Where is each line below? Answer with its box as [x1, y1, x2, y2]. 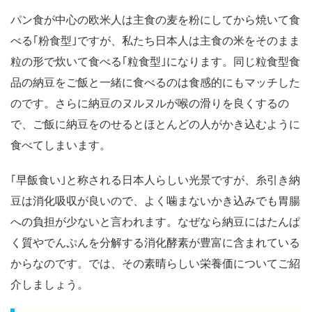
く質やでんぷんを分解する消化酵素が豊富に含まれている [10, 235, 300, 249]
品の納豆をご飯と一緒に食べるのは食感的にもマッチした [10, 75, 300, 89]
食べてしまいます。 [10, 137, 111, 152]
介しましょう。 [10, 276, 88, 291]
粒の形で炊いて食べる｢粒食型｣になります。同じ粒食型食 [10, 54, 300, 68]
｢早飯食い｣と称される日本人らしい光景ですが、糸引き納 [10, 172, 300, 187]
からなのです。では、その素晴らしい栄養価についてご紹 [10, 256, 300, 270]
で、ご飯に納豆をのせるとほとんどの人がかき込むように [10, 116, 300, 131]
